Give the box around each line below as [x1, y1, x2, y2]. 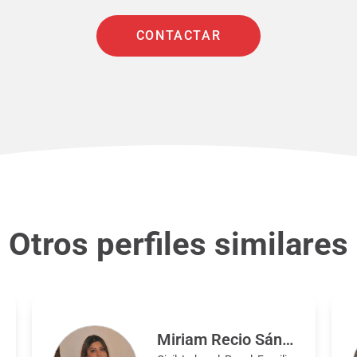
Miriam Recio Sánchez [282, 330, 294, 349]
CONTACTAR [135, 28, 222, 43]
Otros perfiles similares [9, 226, 348, 263]
